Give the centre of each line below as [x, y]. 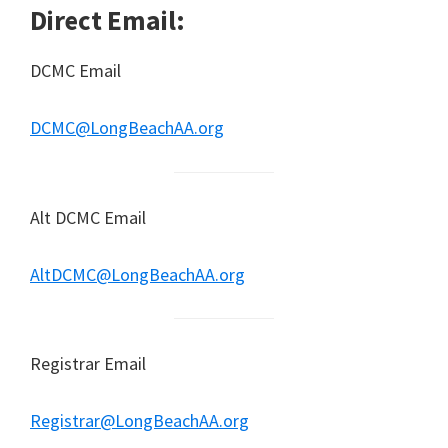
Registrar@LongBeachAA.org [139, 421]
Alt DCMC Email [88, 217]
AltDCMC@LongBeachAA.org [137, 274]
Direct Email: [107, 20]
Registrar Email [88, 364]
